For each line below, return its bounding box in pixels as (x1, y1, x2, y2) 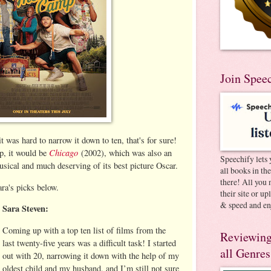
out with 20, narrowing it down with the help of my (2, 249, 180, 261)
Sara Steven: (2, 202, 49, 215)
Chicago (49, 146, 78, 159)
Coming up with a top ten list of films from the (2, 224, 166, 236)
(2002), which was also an (81, 147, 172, 159)
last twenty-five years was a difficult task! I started (2, 237, 177, 249)
